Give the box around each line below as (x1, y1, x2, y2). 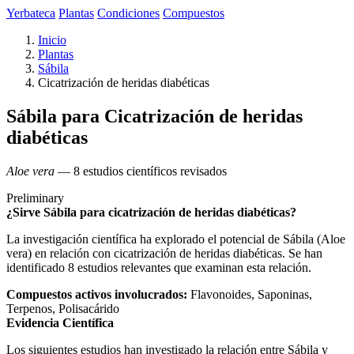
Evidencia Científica (6, 315, 114, 330)
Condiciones (97, 6, 160, 20)
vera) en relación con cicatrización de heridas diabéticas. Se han (6, 246, 322, 260)
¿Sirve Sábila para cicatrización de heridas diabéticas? (6, 205, 296, 219)
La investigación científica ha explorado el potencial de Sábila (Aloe (6, 232, 345, 246)
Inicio (38, 33, 66, 47)
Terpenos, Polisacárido (6, 301, 119, 315)
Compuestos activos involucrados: (6, 287, 187, 301)
